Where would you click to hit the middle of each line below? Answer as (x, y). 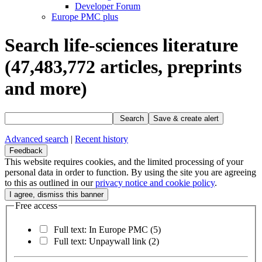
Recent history (101, 139)
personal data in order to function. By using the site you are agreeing (130, 172)
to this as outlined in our (50, 182)
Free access (36, 205)
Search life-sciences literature (121, 45)
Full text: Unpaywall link (101, 242)
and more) (46, 89)
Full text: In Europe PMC (102, 230)
